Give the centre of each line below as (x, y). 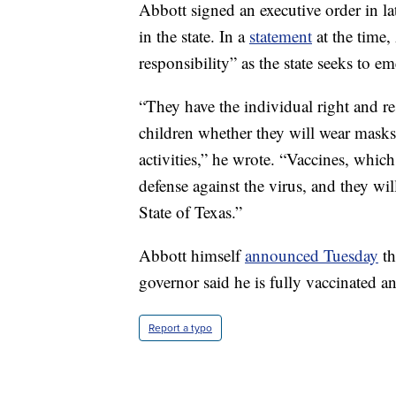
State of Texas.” (190, 212)
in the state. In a (194, 36)
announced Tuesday (312, 255)
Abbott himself (192, 255)
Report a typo (180, 328)
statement (281, 36)
